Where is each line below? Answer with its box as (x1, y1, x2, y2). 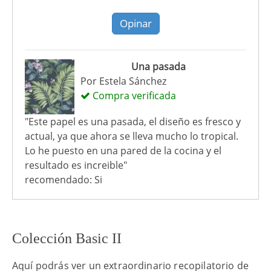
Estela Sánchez (99, 74, 166, 88)
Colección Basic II (12, 230, 122, 246)
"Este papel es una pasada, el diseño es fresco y (25, 114, 241, 128)
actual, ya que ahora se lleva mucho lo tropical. (25, 129, 238, 143)
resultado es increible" (25, 158, 127, 172)
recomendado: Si (25, 172, 102, 186)
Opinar (119, 16, 152, 31)
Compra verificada (90, 89, 176, 103)
